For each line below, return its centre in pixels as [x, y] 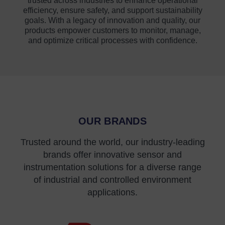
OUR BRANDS [113, 121]
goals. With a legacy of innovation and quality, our [113, 20]
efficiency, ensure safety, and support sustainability [113, 10]
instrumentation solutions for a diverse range [113, 167]
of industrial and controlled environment [113, 180]
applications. [113, 192]
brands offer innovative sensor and [113, 154]
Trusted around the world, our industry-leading [113, 142]
